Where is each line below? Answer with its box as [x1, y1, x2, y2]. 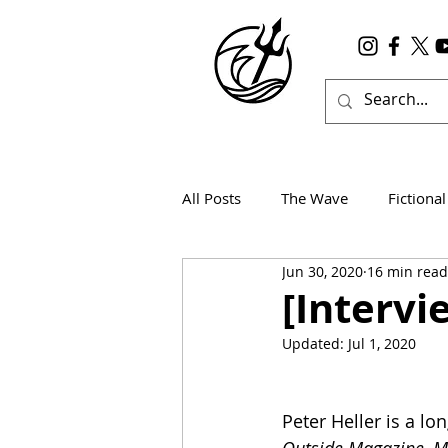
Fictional [388, 187, 446, 208]
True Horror [341, 267, 422, 288]
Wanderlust [222, 267, 301, 288]
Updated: [282, 334, 348, 353]
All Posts [182, 187, 241, 208]
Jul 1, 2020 [348, 334, 416, 353]
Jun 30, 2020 [282, 261, 363, 281]
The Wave [281, 187, 348, 208]
